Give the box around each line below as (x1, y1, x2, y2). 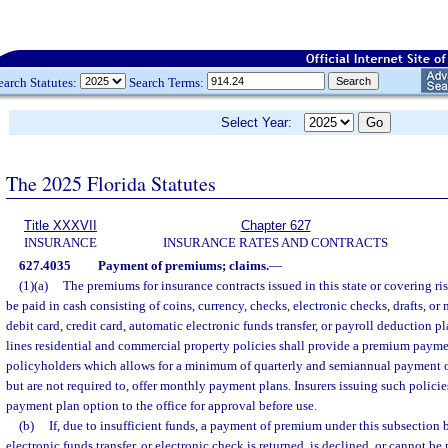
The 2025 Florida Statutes (6, 169, 216, 197)
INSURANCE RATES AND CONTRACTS (163, 235, 388, 250)
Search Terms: (126, 74, 207, 90)
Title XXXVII (24, 218, 97, 233)
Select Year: (221, 115, 304, 130)
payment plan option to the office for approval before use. (6, 398, 317, 413)
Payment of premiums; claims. (97, 258, 269, 273)
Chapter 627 (240, 218, 311, 233)
